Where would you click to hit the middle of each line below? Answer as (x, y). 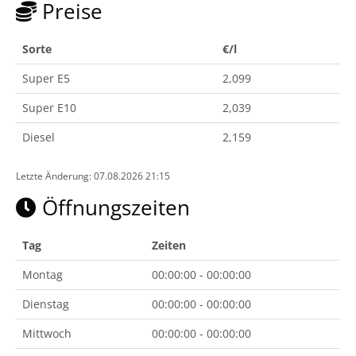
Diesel (39, 137)
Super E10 (49, 108)
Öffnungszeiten (113, 207)
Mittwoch (47, 333)
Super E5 (46, 78)
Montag (43, 275)
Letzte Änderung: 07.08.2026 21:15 (93, 176)
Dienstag (46, 304)
